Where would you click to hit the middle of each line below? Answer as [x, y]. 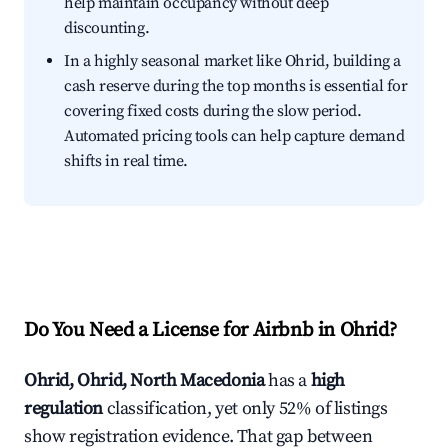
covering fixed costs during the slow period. [213, 111]
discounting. [107, 28]
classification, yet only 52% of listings [245, 409]
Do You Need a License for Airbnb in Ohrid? [210, 331]
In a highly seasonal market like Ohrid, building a [233, 61]
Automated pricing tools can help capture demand [234, 136]
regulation [63, 409]
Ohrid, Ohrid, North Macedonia [144, 381]
